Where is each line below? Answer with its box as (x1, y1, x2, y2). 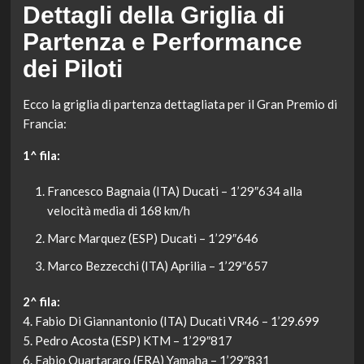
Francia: (22, 116, 67, 132)
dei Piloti (22, 55, 123, 83)
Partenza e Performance (22, 28, 302, 56)
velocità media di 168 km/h (46, 203, 190, 219)
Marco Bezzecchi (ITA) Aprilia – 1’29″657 (46, 258, 268, 274)
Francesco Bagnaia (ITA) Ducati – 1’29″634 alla (46, 184, 302, 199)
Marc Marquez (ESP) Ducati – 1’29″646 (46, 231, 258, 246)
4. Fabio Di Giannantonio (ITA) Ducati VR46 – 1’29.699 (22, 314, 319, 329)
